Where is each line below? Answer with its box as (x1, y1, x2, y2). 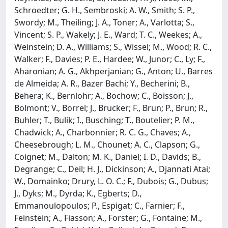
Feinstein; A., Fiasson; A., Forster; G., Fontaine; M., (14, 212, 202, 223)
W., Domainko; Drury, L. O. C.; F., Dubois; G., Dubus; (14, 175, 208, 187)
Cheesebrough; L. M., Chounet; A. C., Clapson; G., (14, 138, 200, 150)
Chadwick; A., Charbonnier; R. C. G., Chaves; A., (14, 126, 191, 138)
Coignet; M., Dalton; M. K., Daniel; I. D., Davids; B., (14, 151, 201, 162)
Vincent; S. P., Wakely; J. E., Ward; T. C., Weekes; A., (14, 28, 202, 40)
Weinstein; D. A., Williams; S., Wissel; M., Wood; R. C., (14, 41, 212, 52)
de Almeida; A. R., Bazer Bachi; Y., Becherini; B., (14, 77, 190, 89)
